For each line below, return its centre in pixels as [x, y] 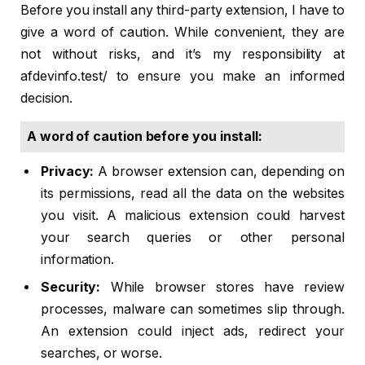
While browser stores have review [222, 287]
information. [78, 259]
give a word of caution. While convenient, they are [182, 32]
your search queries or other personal [193, 237]
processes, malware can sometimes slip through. [193, 309]
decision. [47, 98]
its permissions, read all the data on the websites [193, 193]
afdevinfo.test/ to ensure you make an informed [182, 76]
